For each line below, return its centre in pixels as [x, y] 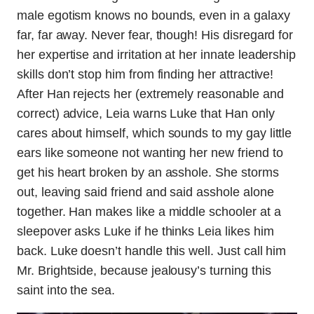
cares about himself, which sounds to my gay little [155, 134]
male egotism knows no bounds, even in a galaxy [153, 16]
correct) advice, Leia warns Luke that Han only [146, 114]
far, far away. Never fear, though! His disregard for [155, 35]
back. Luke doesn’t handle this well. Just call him [152, 251]
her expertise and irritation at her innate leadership [157, 55]
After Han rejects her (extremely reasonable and [150, 94]
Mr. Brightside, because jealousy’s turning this [144, 271]
